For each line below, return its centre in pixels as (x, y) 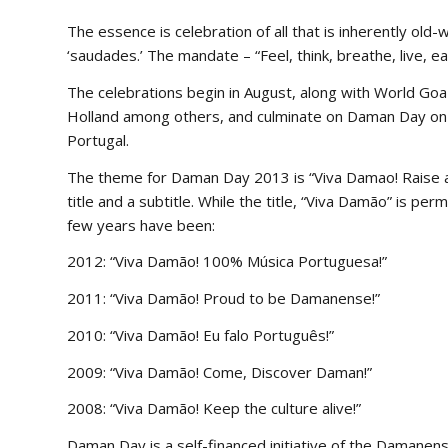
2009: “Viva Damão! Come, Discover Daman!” (219, 371)
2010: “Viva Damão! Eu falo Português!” (200, 334)
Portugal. (98, 139)
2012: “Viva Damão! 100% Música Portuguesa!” (227, 261)
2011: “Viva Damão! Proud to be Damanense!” (223, 298)
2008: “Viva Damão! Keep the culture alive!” (214, 408)
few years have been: (141, 224)
